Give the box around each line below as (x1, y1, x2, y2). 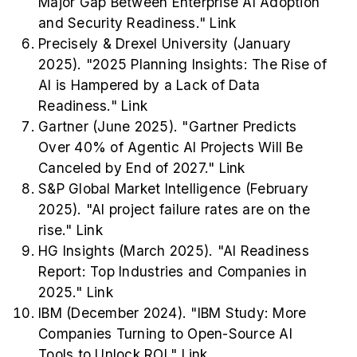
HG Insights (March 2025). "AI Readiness (38, 242, 309, 260)
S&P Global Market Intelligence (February (38, 180, 308, 198)
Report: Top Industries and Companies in (38, 263, 307, 280)
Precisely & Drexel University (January (38, 35, 292, 53)
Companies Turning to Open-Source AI (38, 325, 292, 343)
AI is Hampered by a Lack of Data (38, 76, 260, 94)
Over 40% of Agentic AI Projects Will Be (38, 139, 303, 156)
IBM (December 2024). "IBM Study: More (38, 304, 307, 322)
